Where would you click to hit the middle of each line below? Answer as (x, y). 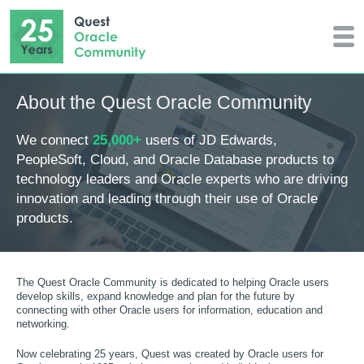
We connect (54, 140)
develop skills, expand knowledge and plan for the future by (156, 297)
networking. (43, 325)
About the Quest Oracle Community (164, 102)
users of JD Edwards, (209, 140)
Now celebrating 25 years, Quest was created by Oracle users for (170, 355)
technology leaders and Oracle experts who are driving (182, 179)
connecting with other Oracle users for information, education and (169, 311)
